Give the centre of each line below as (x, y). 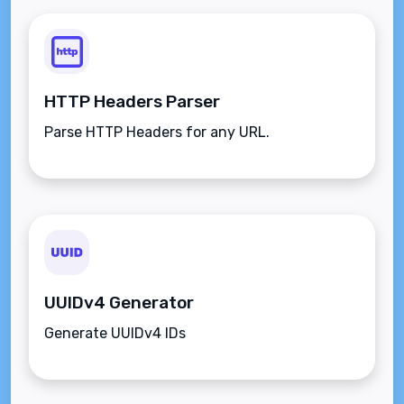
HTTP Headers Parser (132, 102)
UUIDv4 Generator (119, 303)
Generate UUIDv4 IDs (115, 334)
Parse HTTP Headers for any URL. (157, 133)
